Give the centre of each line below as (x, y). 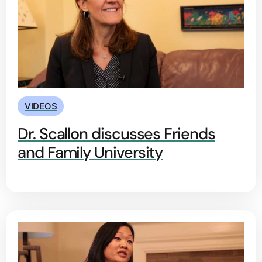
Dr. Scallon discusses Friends (116, 134)
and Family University (90, 153)
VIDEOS (41, 106)
